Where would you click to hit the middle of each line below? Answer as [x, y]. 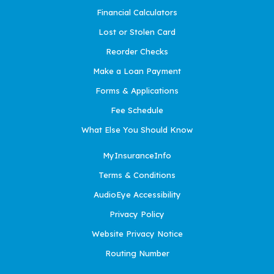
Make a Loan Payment [137, 71]
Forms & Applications [137, 91]
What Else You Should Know [137, 130]
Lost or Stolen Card [137, 32]
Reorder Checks [137, 52]
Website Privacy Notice [137, 234]
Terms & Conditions [137, 175]
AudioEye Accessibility [137, 195]
